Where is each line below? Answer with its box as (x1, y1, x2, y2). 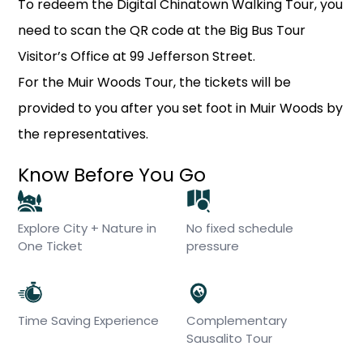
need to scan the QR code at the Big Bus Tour (18, 21, 306, 40)
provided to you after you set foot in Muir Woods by (18, 99, 344, 117)
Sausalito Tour (186, 330, 272, 347)
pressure (186, 237, 239, 254)
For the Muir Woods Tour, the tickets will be (18, 73, 292, 92)
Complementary (186, 312, 287, 329)
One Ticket (18, 237, 83, 254)
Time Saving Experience (18, 312, 160, 329)
